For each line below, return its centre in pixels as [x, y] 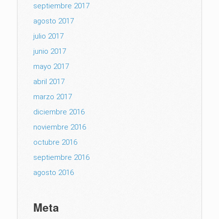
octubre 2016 [55, 142]
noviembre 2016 [60, 127]
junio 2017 [50, 51]
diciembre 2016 [59, 112]
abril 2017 [49, 81]
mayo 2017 [51, 66]
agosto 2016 [54, 172]
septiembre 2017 [61, 6]
